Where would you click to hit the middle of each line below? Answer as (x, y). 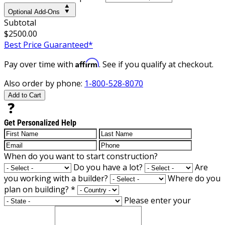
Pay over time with (40, 64)
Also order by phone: (44, 83)
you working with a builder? (56, 178)
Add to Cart (25, 95)
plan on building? (37, 189)
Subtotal (20, 22)
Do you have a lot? (108, 167)
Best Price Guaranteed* (48, 44)
